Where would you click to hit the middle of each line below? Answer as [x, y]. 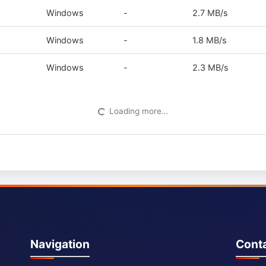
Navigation [60, 244]
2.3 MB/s [211, 67]
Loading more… [138, 111]
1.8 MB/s [210, 40]
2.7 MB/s [210, 12]
